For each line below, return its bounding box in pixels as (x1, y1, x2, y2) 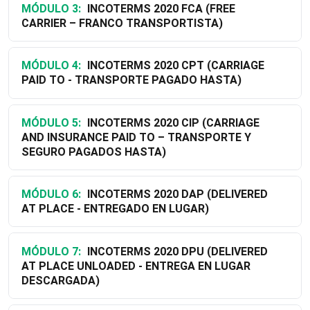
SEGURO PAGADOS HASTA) (21, 145, 166, 158)
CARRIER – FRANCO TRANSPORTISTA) (21, 17, 223, 30)
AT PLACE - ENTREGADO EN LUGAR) (21, 202, 209, 216)
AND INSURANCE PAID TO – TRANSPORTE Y (21, 130, 251, 144)
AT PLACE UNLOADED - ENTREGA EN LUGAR (21, 259, 250, 273)
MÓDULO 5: (21, 116, 81, 129)
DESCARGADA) (21, 273, 100, 287)
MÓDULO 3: (21, 2, 81, 16)
